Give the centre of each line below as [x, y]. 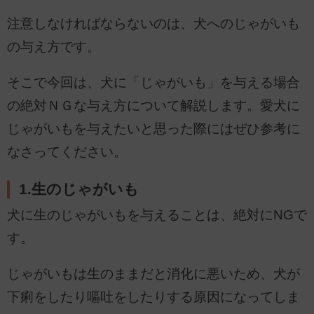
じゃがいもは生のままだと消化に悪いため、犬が [153, 274]
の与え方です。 [54, 46]
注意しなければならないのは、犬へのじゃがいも [153, 23]
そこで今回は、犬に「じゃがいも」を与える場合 [153, 83]
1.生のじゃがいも [79, 189]
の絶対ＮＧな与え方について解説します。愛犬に [153, 106]
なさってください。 [67, 152]
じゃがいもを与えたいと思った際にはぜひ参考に [153, 129]
